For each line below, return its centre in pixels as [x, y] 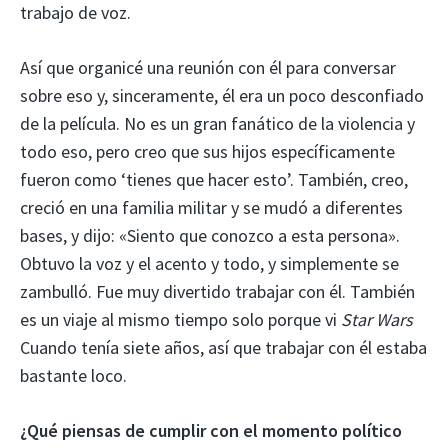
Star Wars [377, 319]
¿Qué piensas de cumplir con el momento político [211, 430]
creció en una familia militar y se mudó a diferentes [211, 207]
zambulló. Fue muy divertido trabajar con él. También [217, 291]
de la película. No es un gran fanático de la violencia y [217, 123]
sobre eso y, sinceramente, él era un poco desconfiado [222, 95]
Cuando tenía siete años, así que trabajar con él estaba [223, 347]
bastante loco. [73, 375]
